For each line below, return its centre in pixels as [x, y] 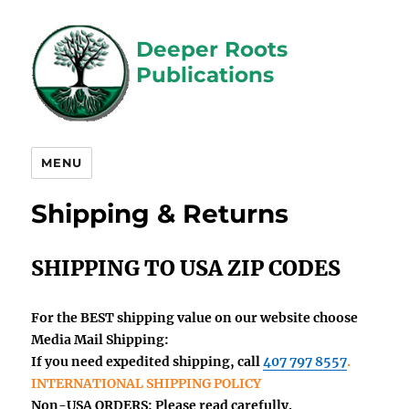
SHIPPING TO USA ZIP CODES [186, 267]
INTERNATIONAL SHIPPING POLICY [147, 383]
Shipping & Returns [160, 213]
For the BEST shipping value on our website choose [195, 317]
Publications [205, 75]
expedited [138, 361]
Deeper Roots [212, 50]
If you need [69, 361]
